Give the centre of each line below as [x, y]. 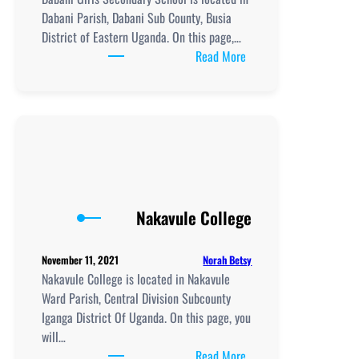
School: [263, 113]
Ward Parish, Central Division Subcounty [136, 298]
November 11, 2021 [80, 260]
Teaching [266, 247]
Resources [270, 305]
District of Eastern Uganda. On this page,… [141, 36]
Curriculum [272, 151]
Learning [266, 286]
